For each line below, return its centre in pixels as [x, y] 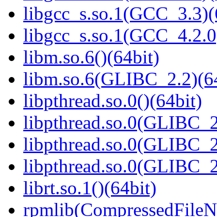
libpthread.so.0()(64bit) [113, 101]
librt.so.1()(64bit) [90, 188]
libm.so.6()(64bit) [91, 57]
